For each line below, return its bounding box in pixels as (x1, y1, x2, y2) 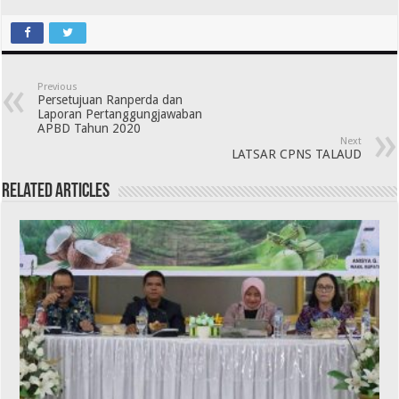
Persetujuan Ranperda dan (37, 92, 183, 107)
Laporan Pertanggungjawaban (37, 106, 203, 121)
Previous (37, 80, 78, 93)
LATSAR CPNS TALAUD (231, 146, 362, 161)
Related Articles (2, 181, 110, 202)
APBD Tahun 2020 (37, 120, 142, 135)
